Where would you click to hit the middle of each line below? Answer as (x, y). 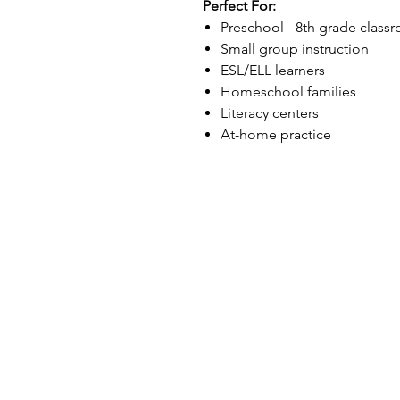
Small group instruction (295, 49)
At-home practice (276, 134)
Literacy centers (270, 113)
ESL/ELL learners (273, 70)
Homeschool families (288, 92)
